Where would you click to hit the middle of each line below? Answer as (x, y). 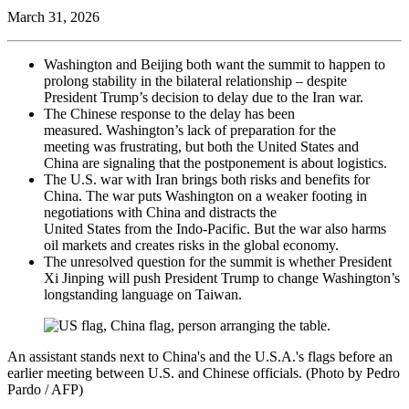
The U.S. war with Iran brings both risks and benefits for (207, 179)
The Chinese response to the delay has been (169, 113)
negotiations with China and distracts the (160, 212)
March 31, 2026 (53, 16)
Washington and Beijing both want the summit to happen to (215, 64)
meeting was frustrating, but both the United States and (201, 146)
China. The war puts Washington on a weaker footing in (205, 195)
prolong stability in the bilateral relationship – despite (195, 80)
